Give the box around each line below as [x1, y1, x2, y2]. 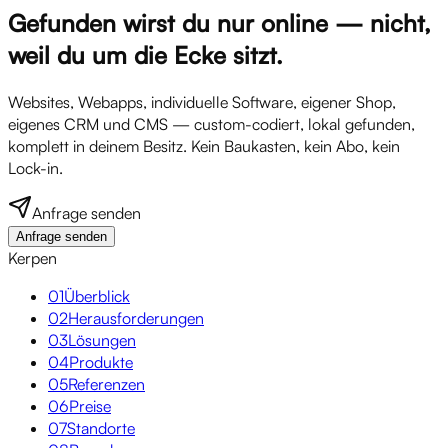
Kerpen [8, 247, 57, 268]
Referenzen [68, 373, 145, 394]
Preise [69, 395, 111, 416]
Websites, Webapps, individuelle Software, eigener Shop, [8, 91, 396, 112]
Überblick [64, 285, 130, 306]
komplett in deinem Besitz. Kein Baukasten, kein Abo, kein [8, 135, 400, 156]
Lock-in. [8, 157, 63, 178]
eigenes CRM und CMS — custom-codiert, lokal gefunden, [8, 113, 415, 134]
